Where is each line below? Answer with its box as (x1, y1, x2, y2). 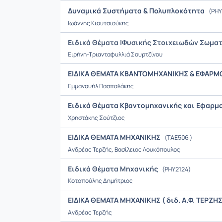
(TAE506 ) (164, 133, 192, 142)
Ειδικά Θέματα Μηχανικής (68, 164, 158, 173)
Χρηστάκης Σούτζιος (68, 113, 125, 122)
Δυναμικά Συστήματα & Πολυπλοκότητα (68, 6, 206, 15)
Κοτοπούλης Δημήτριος (68, 176, 133, 185)
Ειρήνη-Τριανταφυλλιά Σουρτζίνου (68, 50, 163, 58)
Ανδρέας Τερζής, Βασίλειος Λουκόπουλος (68, 145, 180, 154)
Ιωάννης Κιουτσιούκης (68, 19, 129, 27)
